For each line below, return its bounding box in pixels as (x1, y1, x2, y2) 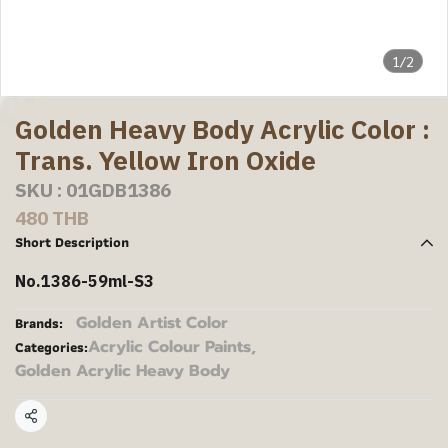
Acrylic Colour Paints (88, 335, 251, 359)
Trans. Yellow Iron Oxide (15, 143, 316, 177)
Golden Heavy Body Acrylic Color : (15, 112, 430, 146)
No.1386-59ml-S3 (15, 271, 154, 291)
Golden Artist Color (76, 311, 228, 335)
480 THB (15, 206, 89, 230)
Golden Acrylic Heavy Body (15, 359, 230, 383)
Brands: (15, 312, 63, 334)
